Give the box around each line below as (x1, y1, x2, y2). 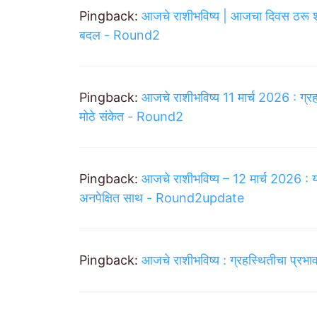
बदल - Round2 (79, 28, 160, 43)
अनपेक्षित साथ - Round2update (79, 190, 244, 206)
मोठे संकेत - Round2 (79, 109, 183, 125)
